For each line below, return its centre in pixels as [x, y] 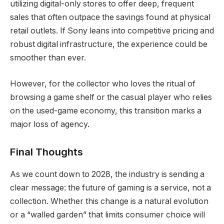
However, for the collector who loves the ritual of [103, 83]
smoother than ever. [48, 58]
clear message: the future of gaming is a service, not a [110, 187]
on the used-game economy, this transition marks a [106, 110]
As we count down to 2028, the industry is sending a [107, 174]
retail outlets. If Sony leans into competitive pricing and [112, 31]
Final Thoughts [46, 152]
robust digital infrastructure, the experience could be [109, 44]
